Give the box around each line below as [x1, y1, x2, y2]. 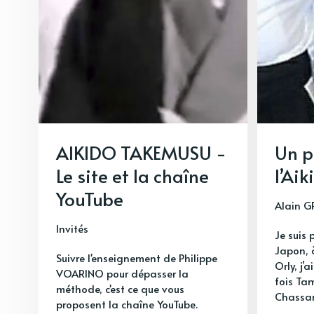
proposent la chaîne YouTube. [56, 296, 198, 311]
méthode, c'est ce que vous [56, 280, 184, 296]
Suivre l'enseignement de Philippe [56, 250, 217, 265]
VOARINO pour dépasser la [56, 265, 189, 280]
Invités [56, 220, 88, 235]
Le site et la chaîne [56, 162, 209, 188]
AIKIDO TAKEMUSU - [56, 139, 226, 165]
